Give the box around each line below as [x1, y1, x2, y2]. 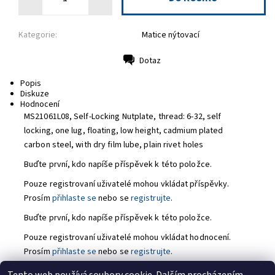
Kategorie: [18, 29, 57, 42]
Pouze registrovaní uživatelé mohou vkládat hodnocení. [24, 231, 231, 244]
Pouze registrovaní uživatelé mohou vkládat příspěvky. [24, 178, 230, 190]
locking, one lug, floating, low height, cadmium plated [24, 125, 223, 137]
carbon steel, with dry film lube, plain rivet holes [24, 139, 204, 151]
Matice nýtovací [142, 29, 199, 42]
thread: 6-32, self [158, 110, 222, 123]
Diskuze [20, 88, 49, 100]
